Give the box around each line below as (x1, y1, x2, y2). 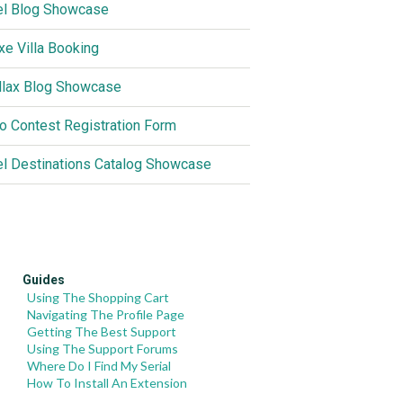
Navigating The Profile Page (26, 307, 184, 322)
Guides (22, 273, 65, 287)
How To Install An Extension (26, 375, 187, 390)
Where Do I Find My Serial (26, 358, 171, 373)
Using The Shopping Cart (26, 290, 169, 305)
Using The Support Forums (26, 341, 178, 356)
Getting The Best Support (26, 324, 176, 339)
